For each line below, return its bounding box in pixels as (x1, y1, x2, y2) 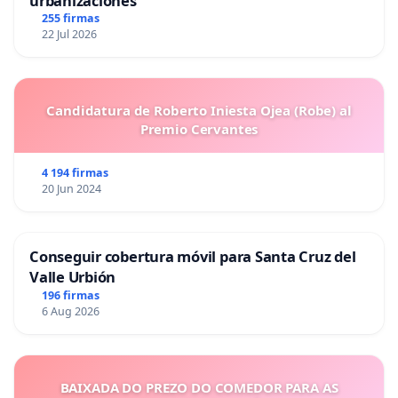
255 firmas (41, 11, 99, 27)
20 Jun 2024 (41, 181, 101, 197)
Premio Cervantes (139, 120, 259, 139)
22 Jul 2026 (41, 27, 97, 43)
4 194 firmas (41, 165, 108, 181)
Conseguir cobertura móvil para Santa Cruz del (29, 246, 356, 267)
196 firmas (41, 288, 99, 304)
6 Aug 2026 (41, 304, 99, 320)
